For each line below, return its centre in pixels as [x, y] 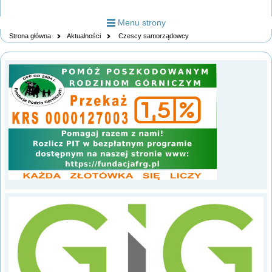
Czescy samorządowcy [153, 36]
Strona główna [30, 36]
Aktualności [84, 36]
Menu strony [141, 22]
